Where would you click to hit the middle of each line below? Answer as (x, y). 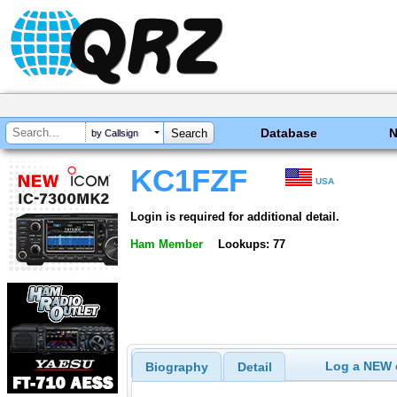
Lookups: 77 (251, 244)
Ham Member (167, 244)
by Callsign (115, 133)
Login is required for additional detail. (235, 216)
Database (289, 133)
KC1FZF (189, 181)
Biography (176, 367)
